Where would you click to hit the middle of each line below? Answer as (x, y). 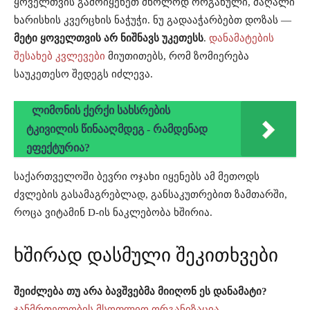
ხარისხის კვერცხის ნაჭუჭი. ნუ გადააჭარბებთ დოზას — (153, 20)
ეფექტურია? (58, 148)
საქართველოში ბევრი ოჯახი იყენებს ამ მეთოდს (137, 177)
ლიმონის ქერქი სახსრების (101, 111)
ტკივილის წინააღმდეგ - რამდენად (117, 129)
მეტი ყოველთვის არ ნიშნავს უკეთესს (109, 38)
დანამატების (241, 38)
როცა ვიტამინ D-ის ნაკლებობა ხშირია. (113, 213)
